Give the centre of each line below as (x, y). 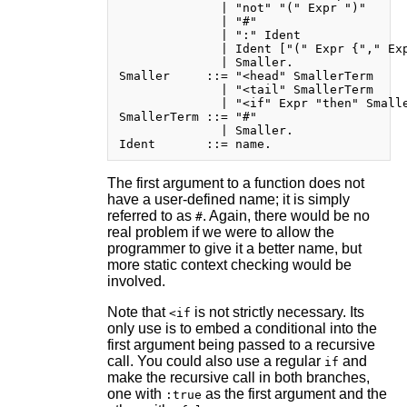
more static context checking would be (229, 264)
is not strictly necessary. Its (277, 312)
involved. (136, 281)
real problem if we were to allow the (220, 232)
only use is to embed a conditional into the (242, 328)
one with (136, 393)
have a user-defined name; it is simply (228, 199)
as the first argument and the (294, 393)
